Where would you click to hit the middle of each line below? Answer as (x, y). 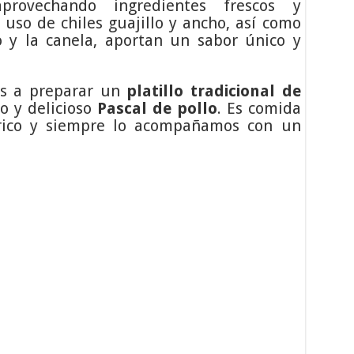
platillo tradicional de (214, 90)
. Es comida (259, 108)
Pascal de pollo (157, 108)
